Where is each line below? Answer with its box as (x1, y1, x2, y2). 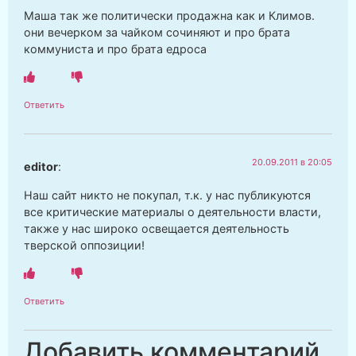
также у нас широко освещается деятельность (24, 221, 289, 235)
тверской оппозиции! (24, 238, 145, 252)
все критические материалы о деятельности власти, (24, 204, 321, 219)
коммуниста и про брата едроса (24, 41, 207, 56)
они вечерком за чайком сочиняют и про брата (24, 25, 290, 39)
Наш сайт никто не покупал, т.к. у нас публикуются (24, 188, 311, 202)
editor (24, 160, 58, 174)
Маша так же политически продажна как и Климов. (24, 8, 315, 22)
